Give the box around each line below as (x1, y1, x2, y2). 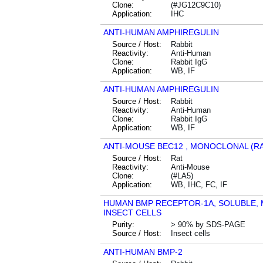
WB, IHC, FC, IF (171, 180, 227, 189)
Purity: (112, 220, 134, 229)
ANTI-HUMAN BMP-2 (103, 247, 183, 257)
